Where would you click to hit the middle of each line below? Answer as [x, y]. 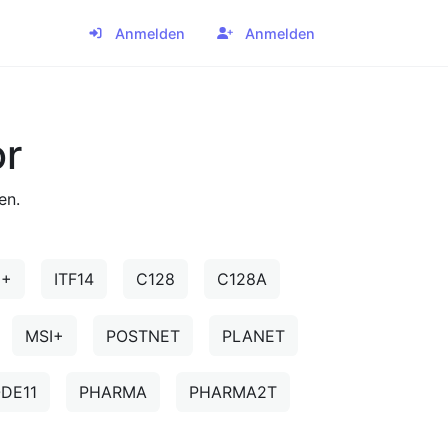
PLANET [253, 335]
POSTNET [143, 335]
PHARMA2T [233, 391]
